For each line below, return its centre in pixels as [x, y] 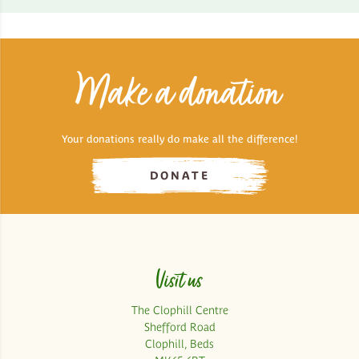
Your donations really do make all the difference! [179, 139]
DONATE [179, 176]
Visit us [179, 280]
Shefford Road [179, 327]
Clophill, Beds [179, 343]
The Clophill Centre [179, 310]
